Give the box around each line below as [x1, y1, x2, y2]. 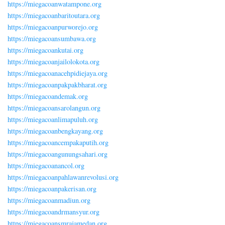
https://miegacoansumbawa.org [8, 33, 96, 43]
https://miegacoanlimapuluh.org [8, 114, 98, 124]
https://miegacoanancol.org [8, 160, 84, 170]
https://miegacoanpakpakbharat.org [8, 79, 107, 89]
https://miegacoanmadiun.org [8, 195, 90, 205]
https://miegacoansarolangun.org [8, 102, 100, 113]
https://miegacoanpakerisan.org [8, 183, 96, 193]
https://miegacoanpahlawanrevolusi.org [8, 172, 119, 182]
